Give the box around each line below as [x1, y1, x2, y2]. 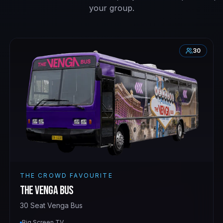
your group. [89, 3, 134, 13]
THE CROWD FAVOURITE [19, 171, 113, 179]
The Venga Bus [19, 183, 74, 198]
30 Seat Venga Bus [19, 201, 83, 210]
